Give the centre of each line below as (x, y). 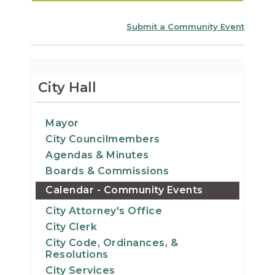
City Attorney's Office (104, 211)
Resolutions (77, 254)
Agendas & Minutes (97, 155)
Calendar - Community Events (124, 190)
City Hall (67, 87)
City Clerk (71, 227)
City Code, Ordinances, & (112, 242)
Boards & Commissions (107, 171)
